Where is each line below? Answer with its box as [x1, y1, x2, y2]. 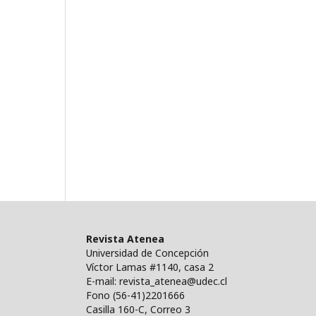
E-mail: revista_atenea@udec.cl [86, 274, 227, 288]
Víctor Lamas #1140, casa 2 [86, 260, 214, 274]
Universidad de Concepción [86, 245, 209, 260]
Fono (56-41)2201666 [86, 288, 185, 302]
